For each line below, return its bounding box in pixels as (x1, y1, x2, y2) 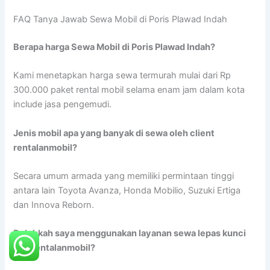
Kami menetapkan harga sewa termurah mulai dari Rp (13, 70, 231, 81)
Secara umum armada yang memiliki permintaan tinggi (13, 170, 234, 181)
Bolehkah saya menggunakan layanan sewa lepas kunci (13, 228, 246, 239)
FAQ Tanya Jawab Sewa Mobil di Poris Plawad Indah (13, 13, 228, 25)
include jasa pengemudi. (13, 99, 112, 110)
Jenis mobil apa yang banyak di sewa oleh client (13, 127, 215, 139)
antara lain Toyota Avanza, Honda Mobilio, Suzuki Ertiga (13, 184, 241, 196)
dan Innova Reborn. (13, 199, 95, 210)
